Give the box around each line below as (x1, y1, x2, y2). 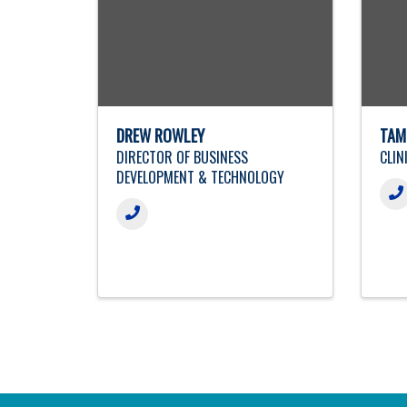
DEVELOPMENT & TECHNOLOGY (116, 165, 284, 188)
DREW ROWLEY (116, 123, 204, 147)
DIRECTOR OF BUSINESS (116, 145, 248, 168)
